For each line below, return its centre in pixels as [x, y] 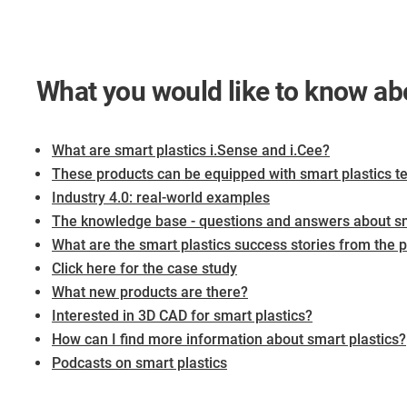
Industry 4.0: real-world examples [161, 198]
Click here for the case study [144, 269]
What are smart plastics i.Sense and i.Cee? [191, 151]
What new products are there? [150, 293]
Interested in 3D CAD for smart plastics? [182, 316]
